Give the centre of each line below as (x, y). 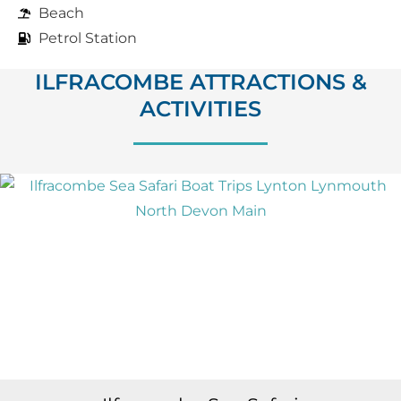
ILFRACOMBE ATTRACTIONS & (200, 81)
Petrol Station (87, 38)
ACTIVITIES (200, 108)
